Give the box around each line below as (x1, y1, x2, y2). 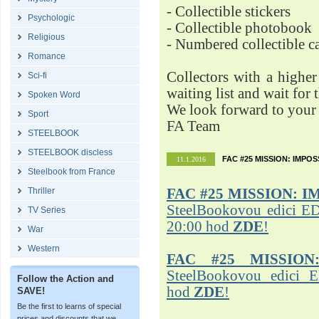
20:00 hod (167, 219, 233, 234)
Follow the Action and (17, 273, 114, 284)
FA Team (167, 118, 220, 134)
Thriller (28, 186, 55, 196)
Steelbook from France (28, 167, 115, 177)
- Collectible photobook (167, 20, 312, 36)
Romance (28, 51, 66, 61)
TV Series (28, 205, 66, 215)
